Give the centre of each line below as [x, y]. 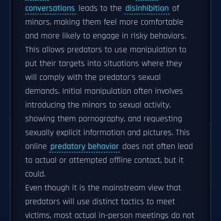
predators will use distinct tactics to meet [100, 202]
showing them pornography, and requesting [104, 119]
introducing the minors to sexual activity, [98, 105]
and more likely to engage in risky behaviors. [106, 36]
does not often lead [156, 147]
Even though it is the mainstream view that [103, 188]
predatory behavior [85, 147]
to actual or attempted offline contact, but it [104, 160]
